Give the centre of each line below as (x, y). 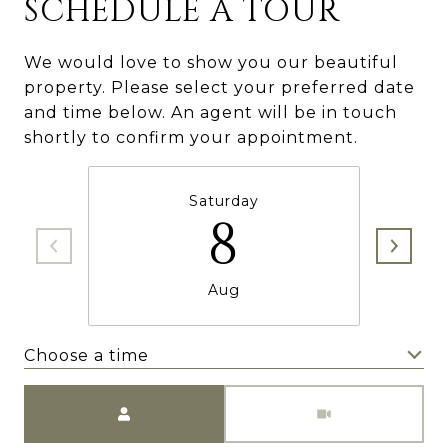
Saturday (224, 201)
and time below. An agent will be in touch (210, 112)
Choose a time (86, 355)
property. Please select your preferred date (219, 87)
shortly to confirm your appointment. (191, 137)
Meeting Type (286, 397)
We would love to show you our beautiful (211, 62)
